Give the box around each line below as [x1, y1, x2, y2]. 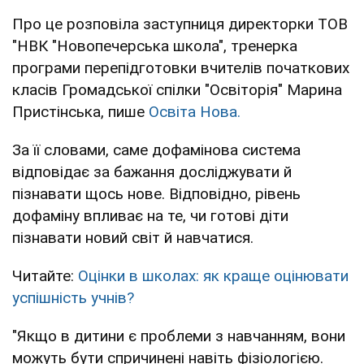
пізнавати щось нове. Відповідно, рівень [12, 184, 301, 203]
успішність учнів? [12, 288, 134, 307]
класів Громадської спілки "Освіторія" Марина [12, 80, 342, 99]
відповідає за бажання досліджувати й [12, 162, 292, 181]
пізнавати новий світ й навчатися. [12, 227, 253, 247]
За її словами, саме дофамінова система [12, 140, 301, 159]
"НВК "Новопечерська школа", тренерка [12, 36, 297, 55]
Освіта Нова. [149, 102, 240, 121]
